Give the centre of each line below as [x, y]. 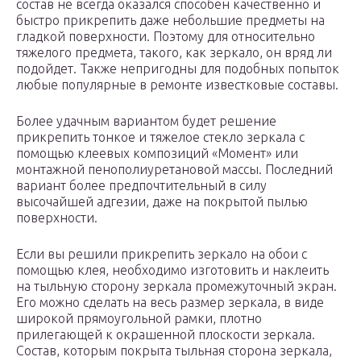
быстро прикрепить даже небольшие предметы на [170, 21]
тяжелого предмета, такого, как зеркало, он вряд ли [174, 53]
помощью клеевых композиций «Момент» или [157, 154]
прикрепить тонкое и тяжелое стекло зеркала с [160, 137]
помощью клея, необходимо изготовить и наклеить [172, 270]
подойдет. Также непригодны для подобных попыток [178, 69]
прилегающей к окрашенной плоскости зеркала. [166, 335]
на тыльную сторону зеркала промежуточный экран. [176, 286]
